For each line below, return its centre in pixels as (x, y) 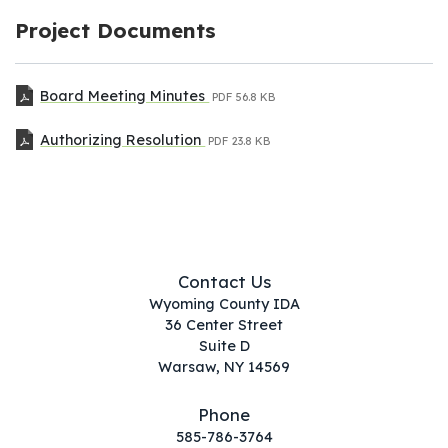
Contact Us (224, 281)
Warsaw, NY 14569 (224, 366)
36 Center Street (224, 324)
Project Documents (115, 30)
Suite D (224, 345)
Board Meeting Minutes (125, 95)
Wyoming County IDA (224, 303)
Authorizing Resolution (123, 139)
